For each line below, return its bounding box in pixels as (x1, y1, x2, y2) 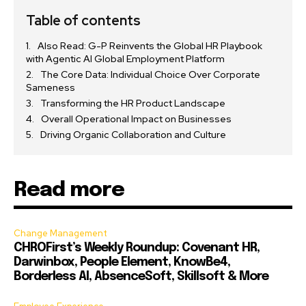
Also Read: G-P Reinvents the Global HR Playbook (38, 40, 262, 53)
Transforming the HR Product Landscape (40, 97, 225, 110)
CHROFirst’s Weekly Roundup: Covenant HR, (14, 242, 260, 255)
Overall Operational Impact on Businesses (41, 113, 232, 126)
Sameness (26, 81, 75, 94)
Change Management (14, 227, 107, 240)
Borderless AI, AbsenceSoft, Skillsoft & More (14, 270, 268, 283)
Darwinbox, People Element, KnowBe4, (14, 256, 230, 269)
